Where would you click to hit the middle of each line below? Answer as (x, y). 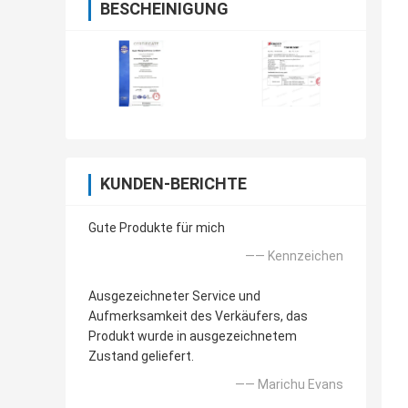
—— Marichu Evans (289, 385)
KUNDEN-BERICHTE (173, 184)
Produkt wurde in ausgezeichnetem (193, 337)
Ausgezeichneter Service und (174, 296)
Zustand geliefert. (141, 357)
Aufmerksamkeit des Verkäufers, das (198, 316)
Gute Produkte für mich (157, 228)
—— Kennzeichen (294, 256)
